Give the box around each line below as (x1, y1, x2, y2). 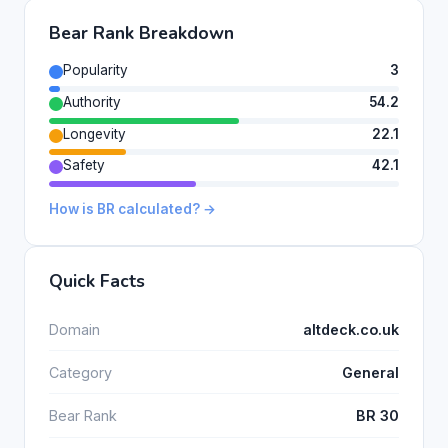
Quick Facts (49, 269, 145, 294)
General (342, 363, 399, 381)
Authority (63, 93, 121, 110)
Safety (63, 157, 105, 174)
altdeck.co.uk (303, 320, 399, 338)
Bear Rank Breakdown (49, 20, 234, 45)
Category (49, 363, 112, 381)
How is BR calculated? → (49, 201, 216, 218)
